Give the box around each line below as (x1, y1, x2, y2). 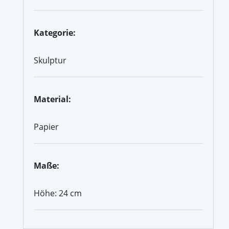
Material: (34, 93, 71, 105)
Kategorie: (34, 27, 76, 38)
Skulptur (34, 54, 66, 66)
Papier (34, 121, 59, 132)
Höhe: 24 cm (34, 187, 82, 199)
